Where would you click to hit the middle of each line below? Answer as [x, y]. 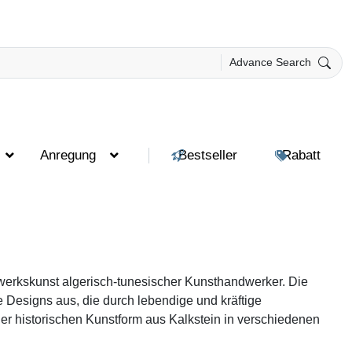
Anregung [68, 155]
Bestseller [207, 155]
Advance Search [272, 62]
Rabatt [301, 155]
